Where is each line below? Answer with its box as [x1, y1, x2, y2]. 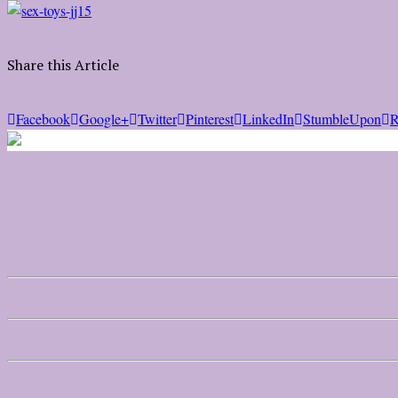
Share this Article [7, 55, 119, 76]
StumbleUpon [303, 109, 381, 129]
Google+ [79, 109, 129, 129]
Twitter [138, 109, 177, 129]
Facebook [16, 109, 70, 129]
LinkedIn [243, 109, 294, 129]
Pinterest [186, 109, 234, 129]
